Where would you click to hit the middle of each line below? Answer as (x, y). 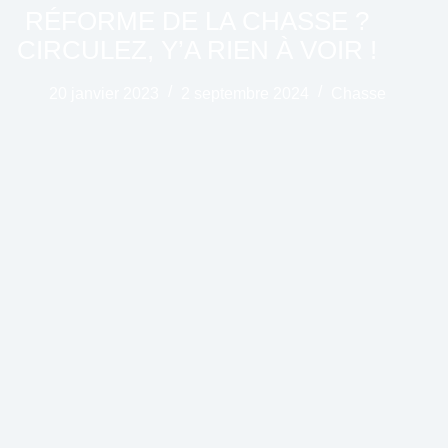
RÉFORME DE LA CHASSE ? (197, 20)
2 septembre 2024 (244, 93)
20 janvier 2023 (103, 93)
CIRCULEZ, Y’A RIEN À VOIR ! (197, 49)
